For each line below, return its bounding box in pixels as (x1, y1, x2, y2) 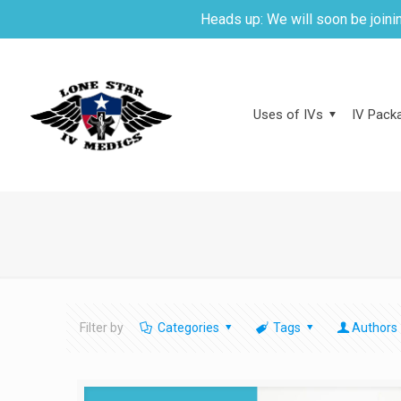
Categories (157, 320, 219, 335)
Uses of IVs (253, 107, 324, 123)
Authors (352, 320, 398, 335)
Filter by (80, 320, 124, 335)
